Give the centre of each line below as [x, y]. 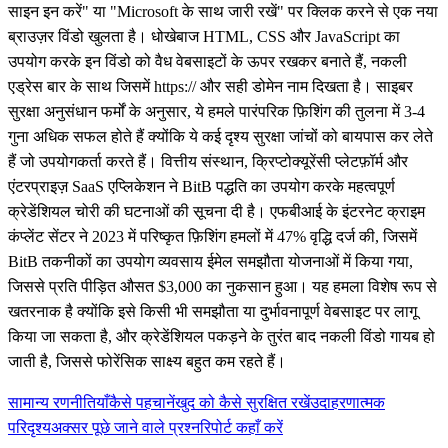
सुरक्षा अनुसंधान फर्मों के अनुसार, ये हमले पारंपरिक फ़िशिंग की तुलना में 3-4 [216, 111]
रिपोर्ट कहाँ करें [241, 427]
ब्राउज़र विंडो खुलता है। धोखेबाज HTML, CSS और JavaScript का [204, 36]
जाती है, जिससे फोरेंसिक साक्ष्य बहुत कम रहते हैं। [147, 361]
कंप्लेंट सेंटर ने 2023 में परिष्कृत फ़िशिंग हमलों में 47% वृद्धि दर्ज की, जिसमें [212, 236]
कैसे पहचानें [142, 402]
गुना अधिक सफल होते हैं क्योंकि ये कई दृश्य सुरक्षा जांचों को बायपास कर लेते [220, 136]
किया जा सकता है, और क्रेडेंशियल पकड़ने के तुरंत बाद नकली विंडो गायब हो [221, 336]
